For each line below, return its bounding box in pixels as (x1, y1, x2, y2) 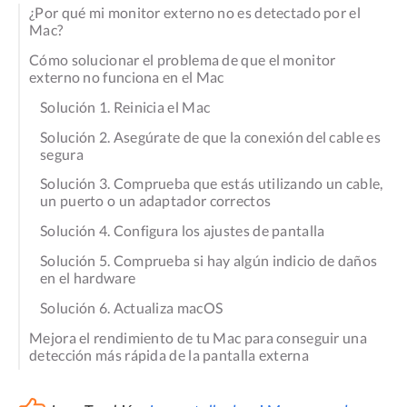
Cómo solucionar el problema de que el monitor (29, 51, 336, 69)
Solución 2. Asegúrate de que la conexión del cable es (40, 127, 381, 145)
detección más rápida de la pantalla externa (29, 345, 309, 363)
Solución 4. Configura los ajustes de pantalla (40, 222, 325, 240)
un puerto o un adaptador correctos (40, 192, 272, 210)
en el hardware (40, 269, 136, 287)
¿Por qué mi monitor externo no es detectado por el (29, 4, 361, 22)
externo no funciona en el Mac (29, 68, 224, 86)
